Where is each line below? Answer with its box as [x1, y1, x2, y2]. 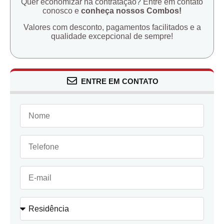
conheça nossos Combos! [81, 6, 181, 15]
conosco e [42, 6, 81, 15]
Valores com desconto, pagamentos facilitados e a [23, 22, 201, 31]
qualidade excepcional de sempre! [51, 31, 173, 40]
